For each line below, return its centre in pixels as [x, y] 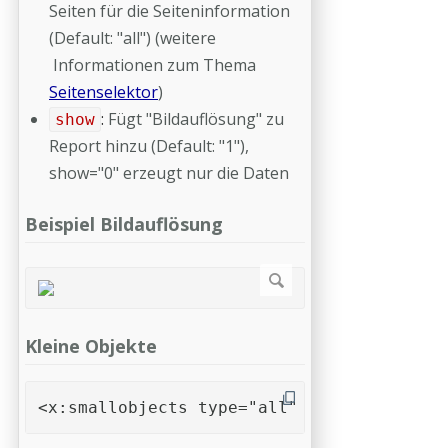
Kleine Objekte [91, 345]
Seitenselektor [103, 92]
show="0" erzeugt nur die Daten [169, 173]
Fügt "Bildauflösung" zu [195, 119]
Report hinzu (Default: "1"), [149, 146]
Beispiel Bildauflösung [124, 224]
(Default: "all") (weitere [132, 38]
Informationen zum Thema [152, 65]
